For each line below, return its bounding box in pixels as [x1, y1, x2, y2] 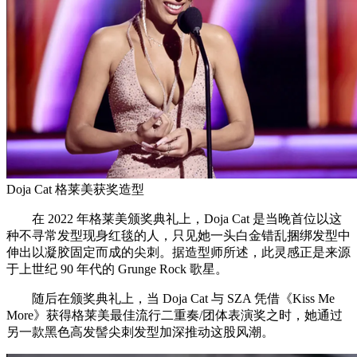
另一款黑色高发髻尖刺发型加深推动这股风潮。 [6, 324, 274, 339]
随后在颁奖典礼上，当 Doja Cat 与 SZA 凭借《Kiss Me [6, 291, 335, 305]
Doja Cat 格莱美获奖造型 [6, 182, 144, 196]
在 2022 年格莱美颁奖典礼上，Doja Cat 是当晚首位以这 [6, 211, 342, 226]
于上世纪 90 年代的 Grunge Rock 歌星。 [6, 261, 228, 276]
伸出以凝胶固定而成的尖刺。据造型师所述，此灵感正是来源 [6, 245, 351, 259]
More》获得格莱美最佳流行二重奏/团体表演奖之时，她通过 [6, 308, 343, 322]
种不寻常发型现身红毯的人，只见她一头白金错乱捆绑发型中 [6, 228, 351, 242]
